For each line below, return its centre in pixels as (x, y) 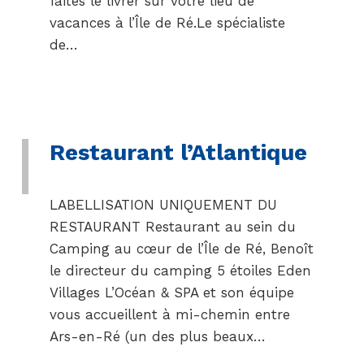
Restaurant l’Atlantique (178, 152)
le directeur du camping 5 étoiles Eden (180, 271)
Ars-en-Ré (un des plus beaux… (157, 336)
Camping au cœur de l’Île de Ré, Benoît (181, 249)
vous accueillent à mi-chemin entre (169, 314)
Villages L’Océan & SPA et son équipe (171, 292)
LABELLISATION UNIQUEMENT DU (163, 205)
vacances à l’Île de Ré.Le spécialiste (167, 23)
